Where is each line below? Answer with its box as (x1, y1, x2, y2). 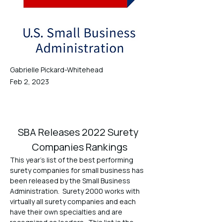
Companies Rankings (31, 140, 127, 154)
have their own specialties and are (10, 207, 124, 217)
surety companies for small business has (10, 166, 145, 175)
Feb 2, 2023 (10, 77, 49, 86)
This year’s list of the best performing (10, 155, 135, 165)
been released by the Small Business (10, 176, 132, 185)
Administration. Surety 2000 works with (10, 186, 141, 196)
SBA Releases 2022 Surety (18, 125, 141, 139)
